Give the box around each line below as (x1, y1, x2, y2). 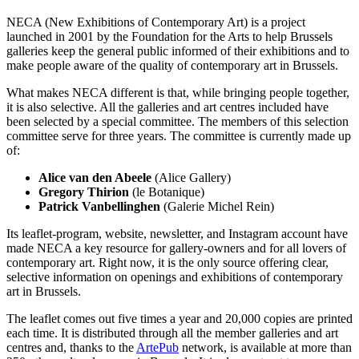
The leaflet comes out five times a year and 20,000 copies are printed (6, 312, 353, 326)
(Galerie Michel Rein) (160, 200, 274, 214)
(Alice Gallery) (151, 171, 231, 185)
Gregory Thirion (38, 185, 129, 200)
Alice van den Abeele (38, 171, 151, 185)
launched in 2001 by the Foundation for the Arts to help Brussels (6, 30, 333, 44)
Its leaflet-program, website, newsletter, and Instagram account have (6, 227, 348, 241)
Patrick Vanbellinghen (38, 200, 160, 214)
